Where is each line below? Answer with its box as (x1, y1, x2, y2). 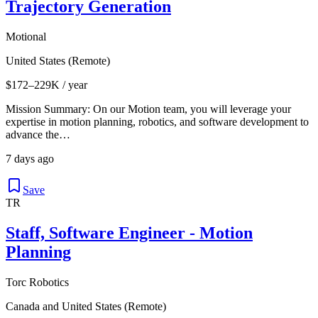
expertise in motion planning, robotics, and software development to (6, 115, 309, 128)
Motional (6, 30, 46, 43)
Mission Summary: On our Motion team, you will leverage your (6, 102, 291, 115)
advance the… (6, 128, 70, 141)
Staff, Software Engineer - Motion (6, 223, 253, 242)
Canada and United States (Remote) (6, 300, 166, 312)
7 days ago (6, 152, 54, 165)
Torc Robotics (6, 275, 69, 288)
